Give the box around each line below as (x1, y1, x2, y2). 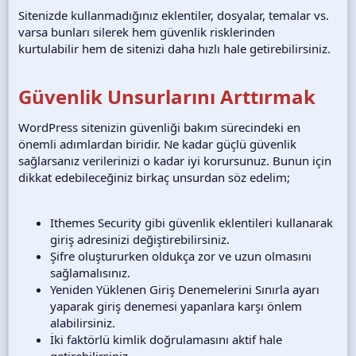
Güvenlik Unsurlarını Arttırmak (18, 83, 315, 110)
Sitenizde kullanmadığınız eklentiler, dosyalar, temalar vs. (18, 6, 329, 23)
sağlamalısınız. (50, 264, 130, 281)
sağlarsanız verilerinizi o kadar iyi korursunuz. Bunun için (18, 152, 331, 168)
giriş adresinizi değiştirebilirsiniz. (50, 230, 230, 247)
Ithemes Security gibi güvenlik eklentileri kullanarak (50, 214, 333, 230)
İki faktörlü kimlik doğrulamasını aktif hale (50, 331, 282, 347)
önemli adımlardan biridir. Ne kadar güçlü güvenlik (18, 135, 296, 152)
